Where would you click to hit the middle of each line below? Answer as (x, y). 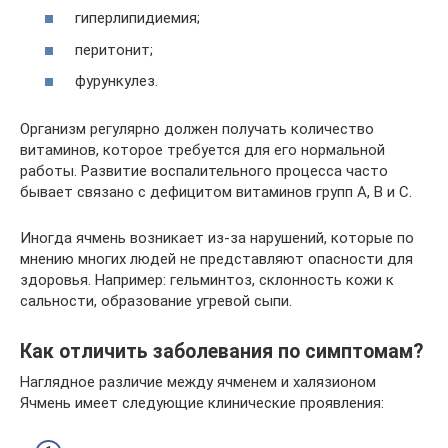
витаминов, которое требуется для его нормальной (202, 150)
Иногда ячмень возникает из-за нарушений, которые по (217, 238)
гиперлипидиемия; (137, 18)
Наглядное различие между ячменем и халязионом (198, 382)
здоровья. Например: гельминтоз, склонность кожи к (207, 280)
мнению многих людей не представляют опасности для (216, 259)
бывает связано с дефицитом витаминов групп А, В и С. (216, 192)
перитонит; (114, 49)
